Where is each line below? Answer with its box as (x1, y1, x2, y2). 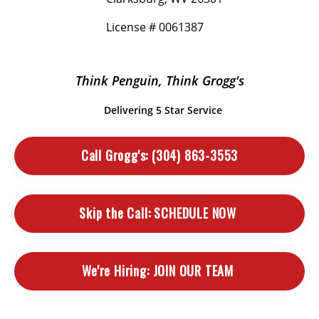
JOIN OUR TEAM (149, 261, 237, 281)
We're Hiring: (82, 261, 150, 281)
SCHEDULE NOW (150, 204, 240, 223)
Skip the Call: (79, 204, 151, 223)
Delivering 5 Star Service (104, 103, 223, 117)
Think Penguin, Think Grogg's (75, 72, 244, 90)
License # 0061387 (106, 19, 204, 36)
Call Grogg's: (80, 146, 149, 165)
